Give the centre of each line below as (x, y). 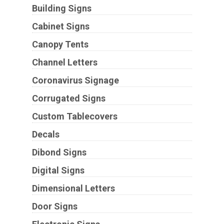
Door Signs (54, 206)
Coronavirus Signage (75, 80)
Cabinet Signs (60, 26)
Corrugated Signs (68, 98)
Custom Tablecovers (74, 116)
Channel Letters (64, 62)
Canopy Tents (60, 44)
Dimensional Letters (73, 188)
